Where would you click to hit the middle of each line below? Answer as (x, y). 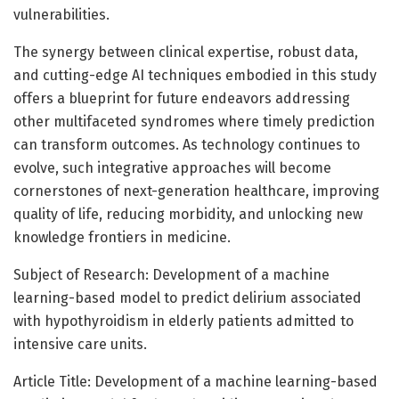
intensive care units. (80, 344)
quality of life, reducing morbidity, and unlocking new (188, 214)
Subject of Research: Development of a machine (171, 274)
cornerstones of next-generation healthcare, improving (196, 191)
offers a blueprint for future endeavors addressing (182, 98)
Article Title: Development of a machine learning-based (195, 381)
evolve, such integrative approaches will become (172, 167)
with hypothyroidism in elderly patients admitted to (183, 321)
